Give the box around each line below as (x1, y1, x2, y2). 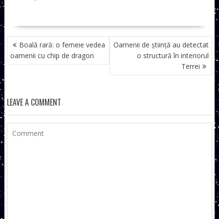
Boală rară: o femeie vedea (19, 40, 105, 49)
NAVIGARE (6, 33, 42, 48)
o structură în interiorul (137, 50, 209, 60)
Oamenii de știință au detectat (113, 40, 209, 49)
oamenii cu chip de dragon (10, 50, 94, 60)
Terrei (181, 61, 200, 71)
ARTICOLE (6, 55, 42, 70)
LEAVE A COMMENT (6, 96, 61, 108)
